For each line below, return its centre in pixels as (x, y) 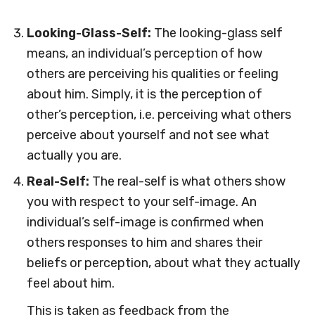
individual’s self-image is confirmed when (145, 222)
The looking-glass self (218, 33)
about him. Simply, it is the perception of (144, 94)
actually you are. (74, 155)
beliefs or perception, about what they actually (163, 263)
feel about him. (70, 283)
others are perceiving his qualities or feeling (152, 74)
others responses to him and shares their (144, 243)
